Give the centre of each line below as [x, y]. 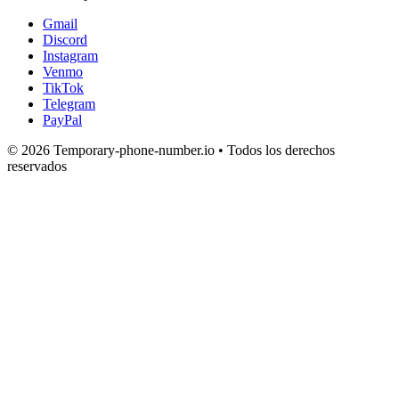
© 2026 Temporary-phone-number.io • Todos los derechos [171, 150]
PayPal [62, 119]
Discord [65, 39]
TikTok [63, 87]
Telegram [69, 103]
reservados [37, 166]
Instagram [70, 55]
